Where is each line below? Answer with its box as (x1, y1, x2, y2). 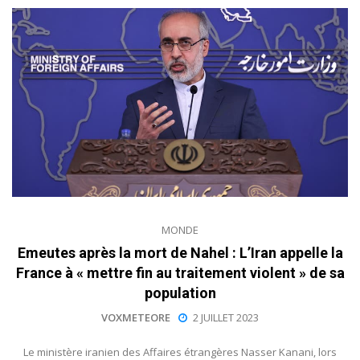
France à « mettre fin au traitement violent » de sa (15, 264, 345, 281)
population (144, 284, 216, 301)
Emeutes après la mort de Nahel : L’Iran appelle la (17, 243, 343, 261)
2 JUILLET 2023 (193, 310, 259, 325)
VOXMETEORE (101, 310, 170, 325)
